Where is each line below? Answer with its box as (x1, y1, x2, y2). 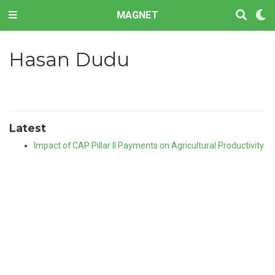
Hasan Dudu (8, 47, 130, 71)
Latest (9, 122, 46, 135)
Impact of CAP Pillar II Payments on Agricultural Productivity (34, 141, 264, 151)
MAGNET (117, 9, 158, 21)
